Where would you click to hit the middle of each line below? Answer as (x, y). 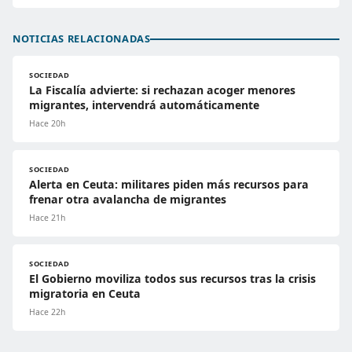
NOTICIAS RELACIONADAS (82, 39)
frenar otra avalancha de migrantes (128, 200)
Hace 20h (47, 124)
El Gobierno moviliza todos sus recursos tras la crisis (172, 279)
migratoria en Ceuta (85, 294)
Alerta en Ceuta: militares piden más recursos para (169, 185)
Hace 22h (47, 312)
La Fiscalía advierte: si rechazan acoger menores (162, 90)
